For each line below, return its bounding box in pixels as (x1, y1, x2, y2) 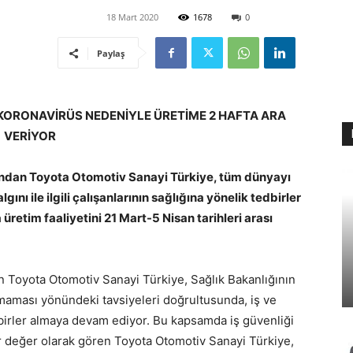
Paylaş (97, 47, 124, 59)
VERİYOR (4, 128, 56, 143)
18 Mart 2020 (106, 11, 158, 23)
